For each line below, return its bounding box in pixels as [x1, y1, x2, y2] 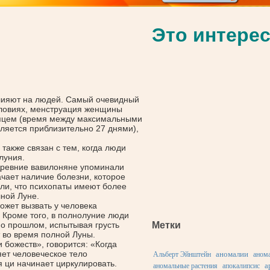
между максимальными [47, 113, 142, 124]
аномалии [216, 250, 248, 259]
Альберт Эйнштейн [153, 250, 211, 259]
